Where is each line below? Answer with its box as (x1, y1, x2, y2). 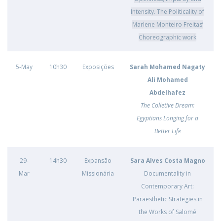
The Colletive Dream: (141, 101, 194, 110)
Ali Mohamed (147, 75, 188, 84)
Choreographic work (139, 33, 196, 41)
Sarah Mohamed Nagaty (130, 63, 205, 71)
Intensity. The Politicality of (131, 7, 204, 16)
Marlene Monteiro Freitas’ (132, 20, 203, 29)
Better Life (154, 127, 181, 135)
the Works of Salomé (139, 208, 196, 216)
